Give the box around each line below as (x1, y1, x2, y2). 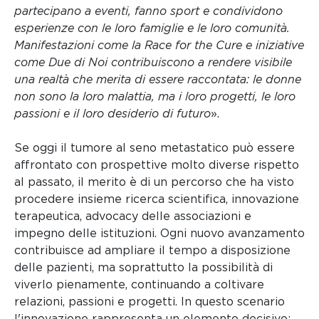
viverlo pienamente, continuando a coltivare (14, 277, 264, 291)
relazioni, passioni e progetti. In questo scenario (14, 294, 285, 308)
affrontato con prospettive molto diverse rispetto (14, 157, 299, 172)
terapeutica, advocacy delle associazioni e (14, 209, 251, 223)
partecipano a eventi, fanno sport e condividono (14, 4, 283, 18)
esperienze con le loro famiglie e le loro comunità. (14, 21, 290, 35)
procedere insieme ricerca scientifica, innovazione (14, 192, 299, 206)
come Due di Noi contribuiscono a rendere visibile (14, 55, 292, 69)
